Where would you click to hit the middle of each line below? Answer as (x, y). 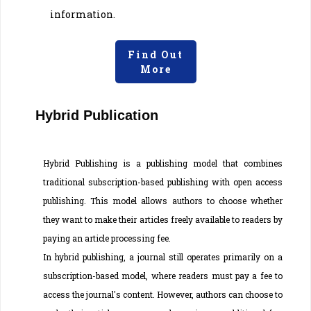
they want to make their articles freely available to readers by (163, 219)
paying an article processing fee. (107, 238)
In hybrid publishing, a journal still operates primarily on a (163, 257)
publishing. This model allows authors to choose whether (163, 200)
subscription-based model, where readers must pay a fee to (163, 275)
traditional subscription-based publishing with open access (163, 182)
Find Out (155, 54)
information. (83, 14)
